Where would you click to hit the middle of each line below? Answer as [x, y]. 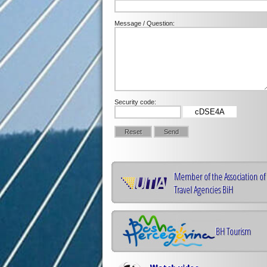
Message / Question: [145, 23]
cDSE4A [210, 112]
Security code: [135, 102]
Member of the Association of [220, 176]
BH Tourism [233, 231]
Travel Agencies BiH [204, 190]
